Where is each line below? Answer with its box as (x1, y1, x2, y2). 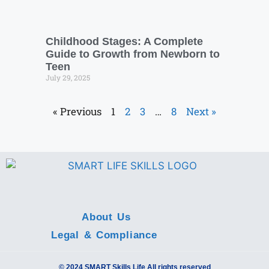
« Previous (53, 104, 101, 118)
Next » (186, 104, 216, 118)
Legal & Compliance (51, 229, 157, 241)
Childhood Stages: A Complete (46, 35, 203, 47)
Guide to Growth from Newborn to (46, 47, 220, 60)
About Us (81, 211, 131, 223)
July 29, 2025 (46, 72, 90, 82)
